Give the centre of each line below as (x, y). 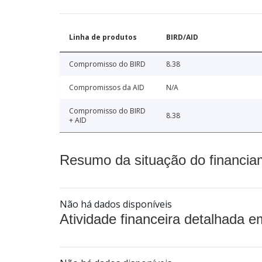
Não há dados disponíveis (116, 204)
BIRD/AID (182, 37)
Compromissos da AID (107, 88)
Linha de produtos (103, 37)
